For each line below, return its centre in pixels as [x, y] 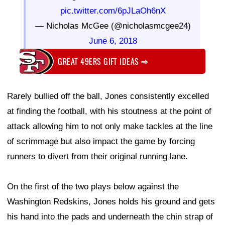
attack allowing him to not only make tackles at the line [110, 126]
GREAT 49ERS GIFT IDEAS [100, 61]
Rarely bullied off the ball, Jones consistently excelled [108, 96]
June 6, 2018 [113, 41]
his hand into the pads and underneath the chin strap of [110, 216]
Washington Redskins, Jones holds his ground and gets [111, 201]
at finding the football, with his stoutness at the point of [109, 111]
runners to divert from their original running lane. [97, 156]
